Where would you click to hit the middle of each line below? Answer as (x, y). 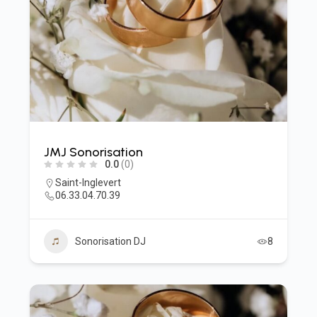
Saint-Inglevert (88, 183)
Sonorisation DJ (110, 241)
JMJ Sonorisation (93, 152)
